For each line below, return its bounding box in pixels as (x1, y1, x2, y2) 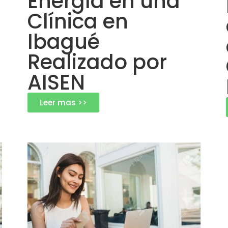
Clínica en (27, 7, 128, 36)
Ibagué (27, 27, 100, 56)
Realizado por (27, 47, 167, 76)
